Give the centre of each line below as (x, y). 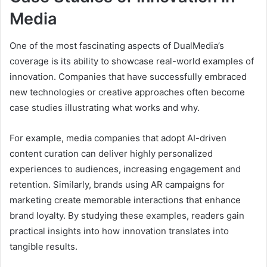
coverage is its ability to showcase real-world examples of (132, 61)
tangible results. (44, 246)
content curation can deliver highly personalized (111, 153)
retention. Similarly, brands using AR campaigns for (117, 184)
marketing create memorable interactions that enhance (125, 200)
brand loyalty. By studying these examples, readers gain (127, 215)
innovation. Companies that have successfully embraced (128, 76)
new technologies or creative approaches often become (127, 92)
